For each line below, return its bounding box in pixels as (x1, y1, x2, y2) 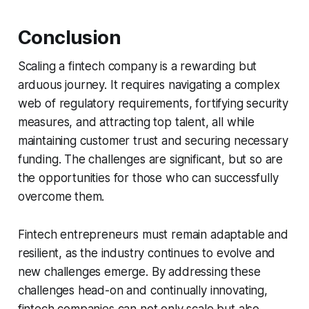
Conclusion (17, 26, 121, 50)
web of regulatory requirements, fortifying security (17, 97, 289, 111)
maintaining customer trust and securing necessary (17, 134, 288, 148)
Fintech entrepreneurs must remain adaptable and (17, 228, 288, 242)
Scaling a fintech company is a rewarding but (17, 59, 257, 74)
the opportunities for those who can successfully (17, 171, 279, 186)
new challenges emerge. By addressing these (17, 265, 261, 279)
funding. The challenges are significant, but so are (17, 152, 283, 167)
